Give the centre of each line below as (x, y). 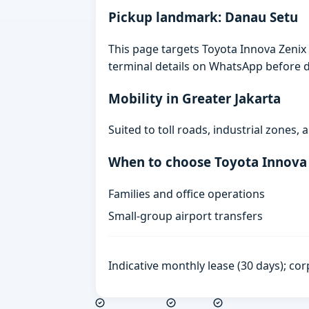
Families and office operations (187, 193)
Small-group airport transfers (186, 216)
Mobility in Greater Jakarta (195, 98)
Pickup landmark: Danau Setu (203, 17)
